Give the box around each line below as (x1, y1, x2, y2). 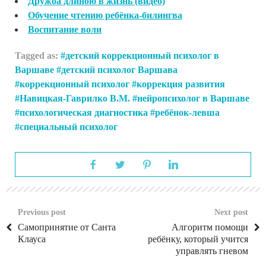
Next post (214, 208, 248, 217)
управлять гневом (176, 246, 248, 256)
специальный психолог (20, 122, 118, 132)
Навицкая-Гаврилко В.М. (20, 93, 130, 103)
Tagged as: (15, 50, 61, 61)
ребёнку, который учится (148, 234, 248, 244)
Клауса (18, 234, 46, 244)
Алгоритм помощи (172, 222, 248, 232)
